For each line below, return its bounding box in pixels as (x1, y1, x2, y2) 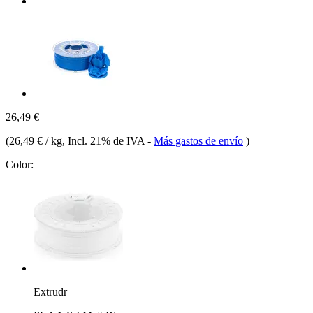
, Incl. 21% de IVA (62, 134, 147, 147)
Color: (6, 158, 34, 170)
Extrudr (34, 285, 67, 298)
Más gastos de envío (154, 134, 243, 147)
